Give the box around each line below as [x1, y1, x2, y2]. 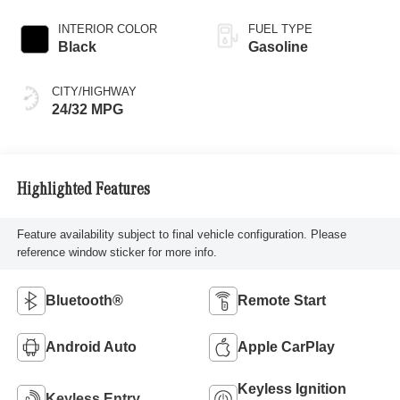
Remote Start [237, 292, 326, 308]
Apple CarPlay [237, 338, 335, 354]
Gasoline [248, 38, 308, 54]
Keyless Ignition [237, 380, 346, 396]
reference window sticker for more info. [16, 245, 217, 259]
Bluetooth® [45, 292, 123, 308]
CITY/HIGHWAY [51, 84, 137, 98]
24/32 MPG [51, 101, 123, 117]
